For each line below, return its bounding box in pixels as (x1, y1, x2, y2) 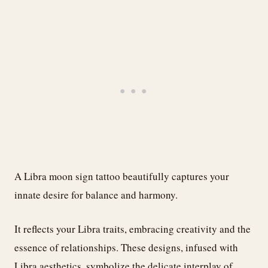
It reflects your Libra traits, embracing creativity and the (14, 221, 251, 236)
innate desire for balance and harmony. (14, 188, 178, 202)
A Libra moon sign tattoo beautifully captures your (14, 169, 229, 184)
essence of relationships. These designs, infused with (14, 240, 238, 254)
